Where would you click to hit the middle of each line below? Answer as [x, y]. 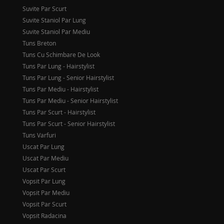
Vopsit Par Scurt [44, 204]
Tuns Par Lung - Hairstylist [58, 66]
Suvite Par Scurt [44, 8]
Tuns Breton [39, 43]
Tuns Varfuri [39, 135]
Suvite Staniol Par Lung [54, 20]
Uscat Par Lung [43, 146]
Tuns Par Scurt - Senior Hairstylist [69, 123]
